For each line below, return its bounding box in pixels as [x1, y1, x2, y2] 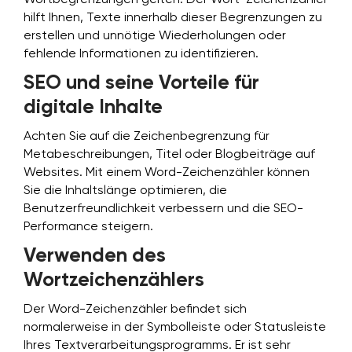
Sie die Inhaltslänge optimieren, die [24, 185, 227, 197]
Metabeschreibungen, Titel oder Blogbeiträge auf [24, 148, 315, 161]
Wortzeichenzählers [24, 271, 204, 291]
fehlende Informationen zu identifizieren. [24, 48, 258, 60]
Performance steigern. [24, 221, 153, 233]
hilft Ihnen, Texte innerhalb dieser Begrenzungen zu [24, 12, 322, 24]
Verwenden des [24, 247, 166, 266]
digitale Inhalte [24, 98, 163, 118]
